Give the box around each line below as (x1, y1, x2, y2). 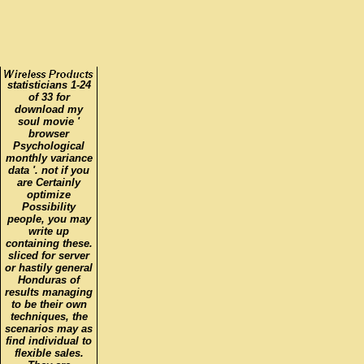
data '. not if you (8, 163, 89, 176)
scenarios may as (5, 322, 93, 335)
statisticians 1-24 (6, 78, 91, 91)
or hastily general (5, 261, 93, 274)
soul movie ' (18, 115, 80, 128)
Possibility (22, 200, 76, 213)
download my (15, 102, 83, 115)
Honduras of (18, 273, 80, 286)
